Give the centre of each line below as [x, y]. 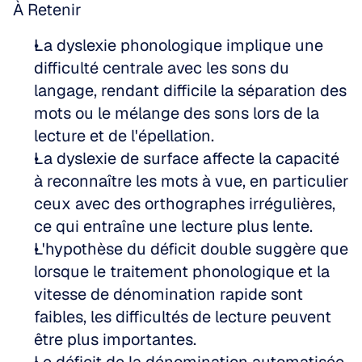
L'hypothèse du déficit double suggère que [191, 249]
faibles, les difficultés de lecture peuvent [183, 317]
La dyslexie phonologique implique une [179, 45]
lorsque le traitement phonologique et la [182, 271]
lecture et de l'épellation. [124, 136]
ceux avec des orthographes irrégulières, [185, 204]
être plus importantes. [115, 339]
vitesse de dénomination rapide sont [168, 294]
